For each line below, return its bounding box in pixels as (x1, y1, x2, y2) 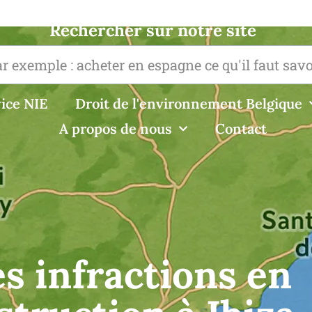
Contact (215, 120, 267, 137)
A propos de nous (59, 120, 172, 137)
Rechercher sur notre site (49, 19, 257, 41)
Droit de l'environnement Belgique (75, 95, 302, 112)
